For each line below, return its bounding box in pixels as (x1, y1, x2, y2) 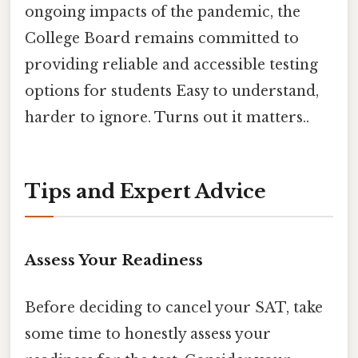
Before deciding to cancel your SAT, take (25, 299, 323, 316)
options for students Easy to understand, (25, 82, 319, 101)
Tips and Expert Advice (25, 179, 266, 203)
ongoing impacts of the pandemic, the (25, 3, 300, 22)
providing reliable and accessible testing (25, 56, 318, 74)
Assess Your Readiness (25, 250, 203, 269)
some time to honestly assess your (25, 325, 271, 343)
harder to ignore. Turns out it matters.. (25, 109, 309, 127)
